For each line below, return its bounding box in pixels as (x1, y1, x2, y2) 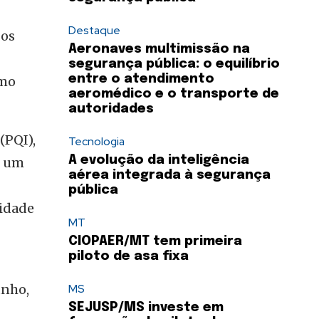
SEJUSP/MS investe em (68, 301, 224, 315)
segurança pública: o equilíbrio (68, 58, 280, 71)
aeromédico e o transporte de (68, 88, 279, 101)
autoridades (68, 103, 154, 116)
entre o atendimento (68, 73, 214, 86)
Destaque (68, 23, 120, 38)
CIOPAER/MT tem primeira (68, 235, 242, 249)
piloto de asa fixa (68, 250, 189, 263)
